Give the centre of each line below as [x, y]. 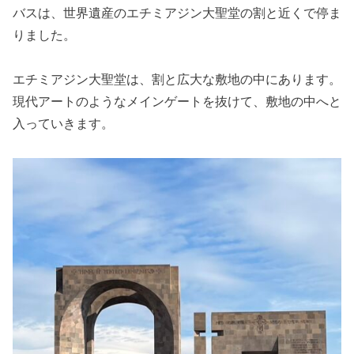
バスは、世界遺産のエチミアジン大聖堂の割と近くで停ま [177, 13]
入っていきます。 [63, 124]
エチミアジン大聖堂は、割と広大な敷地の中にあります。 [177, 80]
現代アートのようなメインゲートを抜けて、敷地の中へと [177, 102]
